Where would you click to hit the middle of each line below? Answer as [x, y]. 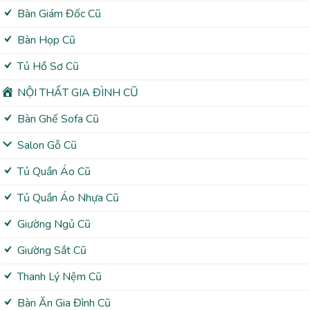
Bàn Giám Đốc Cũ [59, 14]
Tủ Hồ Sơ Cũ [48, 66]
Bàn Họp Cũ [46, 40]
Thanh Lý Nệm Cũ [59, 277]
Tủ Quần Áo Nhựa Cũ [68, 198]
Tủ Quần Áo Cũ [54, 172]
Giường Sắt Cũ [52, 250]
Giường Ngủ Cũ [54, 224]
